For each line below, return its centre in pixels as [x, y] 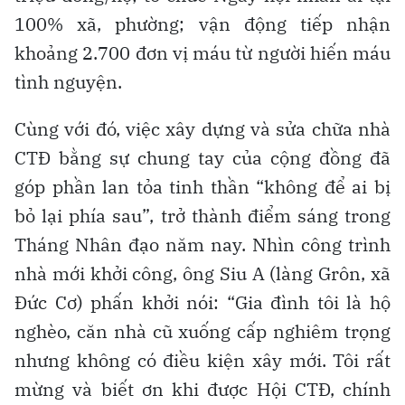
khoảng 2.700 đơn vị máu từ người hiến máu [202, 52]
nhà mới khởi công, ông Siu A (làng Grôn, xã [202, 273]
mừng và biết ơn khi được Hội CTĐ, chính [202, 389]
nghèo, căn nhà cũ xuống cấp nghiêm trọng [202, 331]
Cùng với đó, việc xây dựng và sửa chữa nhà [202, 128]
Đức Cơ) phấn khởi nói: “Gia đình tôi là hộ [202, 302]
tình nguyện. [68, 81]
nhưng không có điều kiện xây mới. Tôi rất [202, 360]
